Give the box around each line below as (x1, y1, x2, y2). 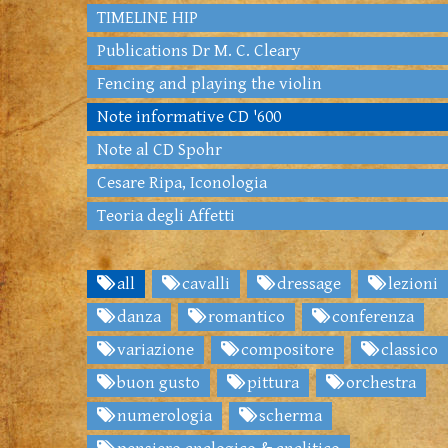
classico (377, 340, 438, 361)
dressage (273, 274, 341, 295)
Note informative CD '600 (97, 107, 281, 128)
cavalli (178, 274, 230, 295)
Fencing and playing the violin (97, 74, 322, 95)
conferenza (328, 307, 414, 328)
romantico (204, 307, 285, 328)
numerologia (113, 406, 212, 427)
